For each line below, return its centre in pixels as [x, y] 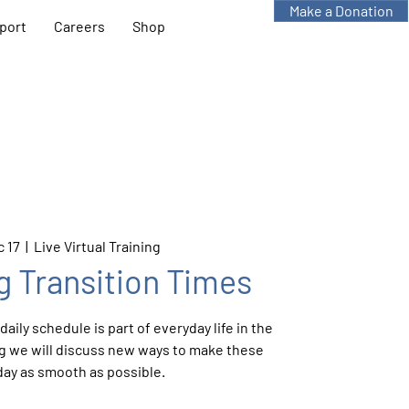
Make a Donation [341, 10]
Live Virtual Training [97, 246]
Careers [79, 26]
